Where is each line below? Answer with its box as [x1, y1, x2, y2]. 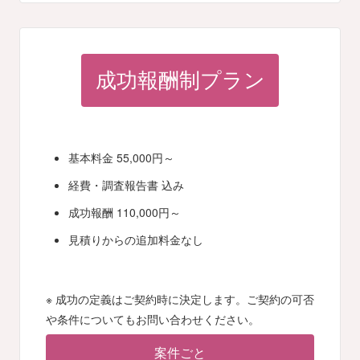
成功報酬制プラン [95, 69, 265, 93]
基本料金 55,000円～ [68, 149, 174, 166]
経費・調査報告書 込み [68, 176, 184, 193]
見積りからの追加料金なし [68, 231, 203, 248]
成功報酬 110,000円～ [68, 204, 181, 221]
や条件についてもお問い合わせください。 [46, 310, 260, 327]
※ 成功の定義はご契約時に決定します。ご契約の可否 [46, 290, 314, 307]
